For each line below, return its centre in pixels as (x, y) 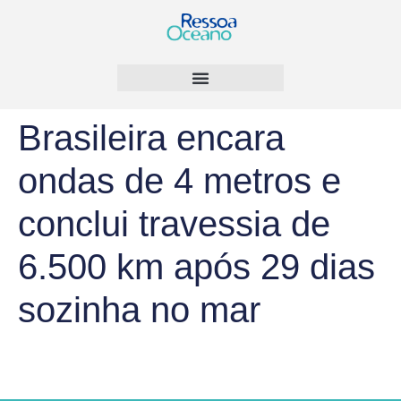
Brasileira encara (151, 138)
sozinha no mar (139, 310)
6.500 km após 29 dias (196, 267)
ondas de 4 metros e (179, 181)
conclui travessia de (174, 224)
